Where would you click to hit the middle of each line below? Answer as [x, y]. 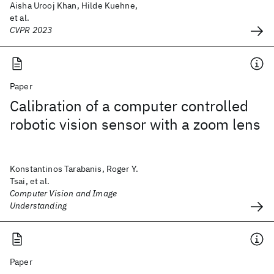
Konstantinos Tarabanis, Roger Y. [74, 169]
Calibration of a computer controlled [129, 106]
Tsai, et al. [30, 181]
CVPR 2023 [31, 30]
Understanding [39, 206]
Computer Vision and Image [64, 193]
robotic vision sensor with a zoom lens [135, 124]
